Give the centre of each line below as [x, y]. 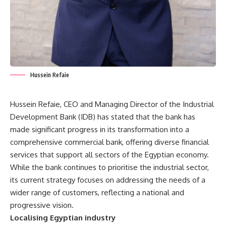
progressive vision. [42, 205]
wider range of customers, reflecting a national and [97, 192]
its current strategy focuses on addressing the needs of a [108, 180]
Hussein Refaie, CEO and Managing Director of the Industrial [112, 104]
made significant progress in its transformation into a [100, 129]
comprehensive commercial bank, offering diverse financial [109, 142]
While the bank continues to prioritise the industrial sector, [109, 167]
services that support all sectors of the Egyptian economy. [109, 155]
